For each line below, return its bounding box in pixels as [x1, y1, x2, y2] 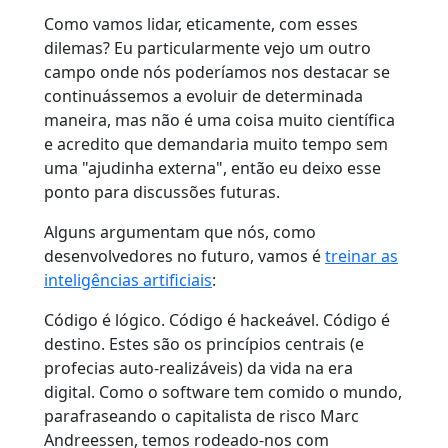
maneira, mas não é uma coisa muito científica [44, 109, 395, 132]
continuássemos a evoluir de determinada [44, 85, 363, 108]
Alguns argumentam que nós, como [44, 221, 316, 244]
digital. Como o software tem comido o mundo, [44, 381, 402, 404]
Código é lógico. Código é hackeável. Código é [44, 309, 390, 332]
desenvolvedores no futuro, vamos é [44, 245, 325, 268]
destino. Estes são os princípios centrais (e [44, 333, 364, 356]
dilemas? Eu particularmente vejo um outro [44, 37, 371, 60]
